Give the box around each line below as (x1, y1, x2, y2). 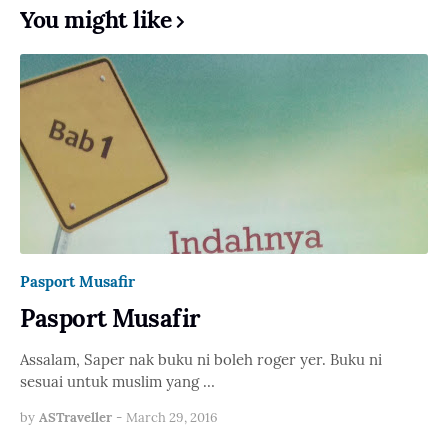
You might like (20, 5, 171, 34)
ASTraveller (39, 408, 112, 426)
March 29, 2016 (126, 408, 218, 426)
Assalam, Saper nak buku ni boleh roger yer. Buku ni (20, 349, 382, 369)
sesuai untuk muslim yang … (20, 371, 215, 391)
